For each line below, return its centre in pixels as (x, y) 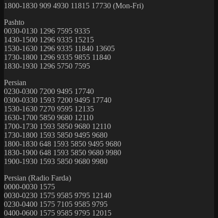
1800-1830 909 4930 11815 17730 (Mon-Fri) (74, 5)
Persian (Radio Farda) (37, 178)
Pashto (14, 22)
